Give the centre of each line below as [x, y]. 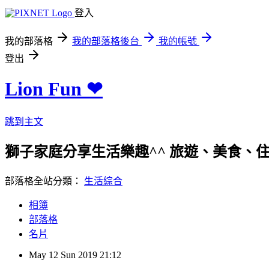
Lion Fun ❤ [54, 89]
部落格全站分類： [44, 181]
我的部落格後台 [106, 41]
